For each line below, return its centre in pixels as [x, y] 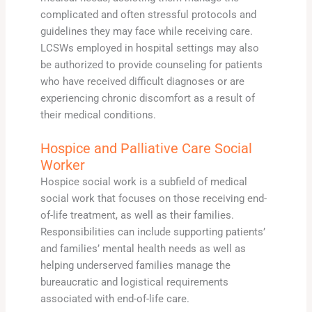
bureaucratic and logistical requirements [134, 282]
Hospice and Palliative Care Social [146, 148]
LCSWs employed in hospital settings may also [149, 48]
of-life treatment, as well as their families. [137, 215]
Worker [62, 165]
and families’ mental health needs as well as [143, 248]
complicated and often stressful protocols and [148, 15]
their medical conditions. [98, 115]
